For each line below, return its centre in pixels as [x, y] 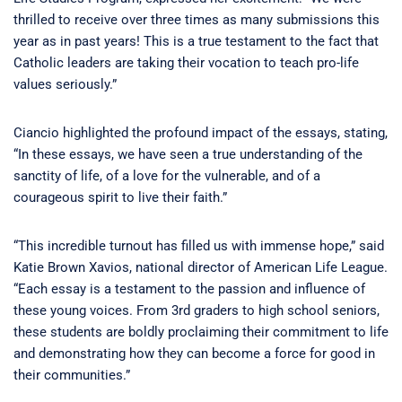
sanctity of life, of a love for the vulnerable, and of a [167, 175]
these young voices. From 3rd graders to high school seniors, [197, 310]
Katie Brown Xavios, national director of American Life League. [201, 267]
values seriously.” [67, 84]
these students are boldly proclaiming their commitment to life [201, 332]
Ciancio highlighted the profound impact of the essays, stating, [201, 132]
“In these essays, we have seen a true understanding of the [188, 154]
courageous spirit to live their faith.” [124, 197]
